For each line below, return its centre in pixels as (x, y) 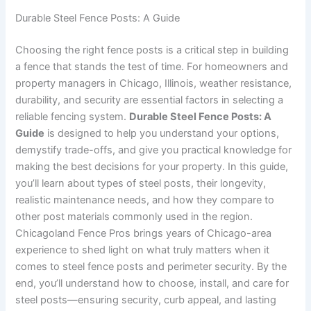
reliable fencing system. (73, 116)
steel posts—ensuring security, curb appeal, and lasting (146, 300)
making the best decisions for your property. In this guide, (152, 166)
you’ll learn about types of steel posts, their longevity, (141, 183)
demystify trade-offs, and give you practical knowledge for (154, 150)
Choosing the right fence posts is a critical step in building (152, 50)
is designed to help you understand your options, (162, 133)
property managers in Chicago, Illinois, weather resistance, (154, 83)
